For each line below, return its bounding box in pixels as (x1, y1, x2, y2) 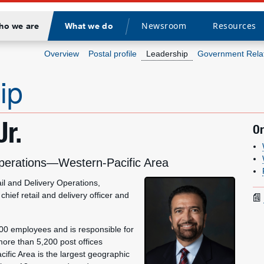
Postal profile (88, 49, 137, 58)
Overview (44, 49, 79, 58)
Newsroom (141, 20, 186, 31)
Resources (212, 20, 256, 31)
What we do (64, 21, 113, 31)
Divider (124, 27, 155, 39)
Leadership (146, 49, 188, 58)
